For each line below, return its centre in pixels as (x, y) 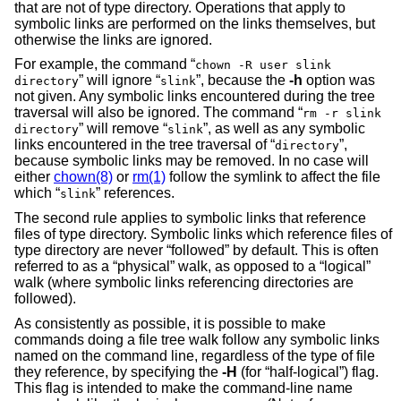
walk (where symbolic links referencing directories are (184, 283)
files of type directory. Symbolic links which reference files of (203, 235)
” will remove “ (123, 129)
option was (339, 81)
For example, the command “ (105, 64)
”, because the (243, 81)
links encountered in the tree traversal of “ (145, 145)
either (34, 177)
